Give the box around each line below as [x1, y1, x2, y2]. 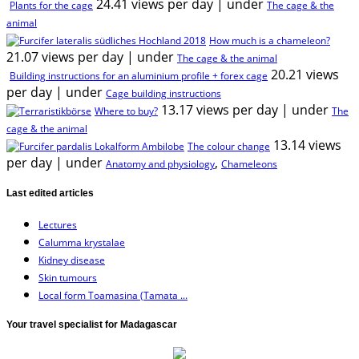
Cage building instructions [106, 86, 221, 100]
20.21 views [271, 65, 339, 83]
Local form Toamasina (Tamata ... [38, 288, 188, 302]
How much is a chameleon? [209, 33, 330, 47]
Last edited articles [6, 187, 94, 199]
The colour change [188, 139, 270, 153]
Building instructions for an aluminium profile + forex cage [10, 68, 268, 83]
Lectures [38, 217, 77, 232]
